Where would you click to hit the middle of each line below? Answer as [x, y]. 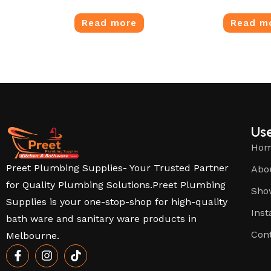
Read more [109, 23]
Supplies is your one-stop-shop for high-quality [117, 201]
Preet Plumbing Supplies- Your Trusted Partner [117, 168]
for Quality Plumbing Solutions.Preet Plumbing [116, 184]
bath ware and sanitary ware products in [101, 218]
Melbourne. [33, 235]
